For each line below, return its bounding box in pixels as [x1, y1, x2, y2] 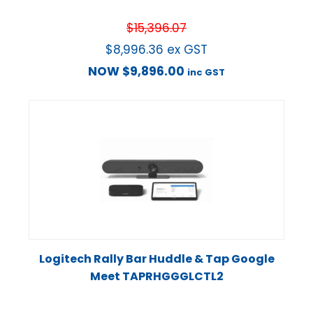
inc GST [187, 65, 225, 79]
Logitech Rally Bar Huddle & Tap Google [38, 251, 275, 268]
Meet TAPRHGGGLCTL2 [89, 268, 224, 285]
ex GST [167, 41, 208, 58]
